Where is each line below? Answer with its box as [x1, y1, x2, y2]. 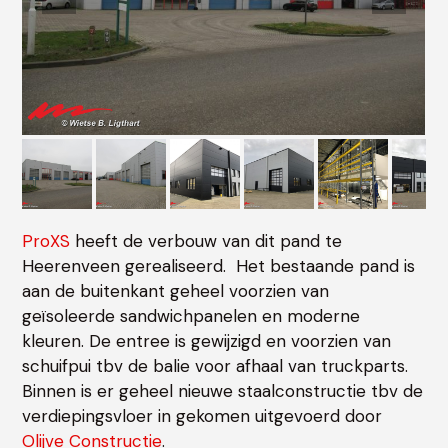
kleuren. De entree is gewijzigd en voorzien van [22, 330, 392, 353]
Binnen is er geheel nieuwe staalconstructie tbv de [22, 380, 424, 403]
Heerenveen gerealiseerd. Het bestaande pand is [22, 255, 416, 278]
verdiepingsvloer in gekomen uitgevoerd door [22, 405, 383, 428]
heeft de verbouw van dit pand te [70, 230, 343, 253]
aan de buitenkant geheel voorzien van [22, 280, 330, 303]
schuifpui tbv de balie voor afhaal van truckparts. [22, 355, 409, 378]
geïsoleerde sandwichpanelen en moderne [22, 305, 361, 328]
